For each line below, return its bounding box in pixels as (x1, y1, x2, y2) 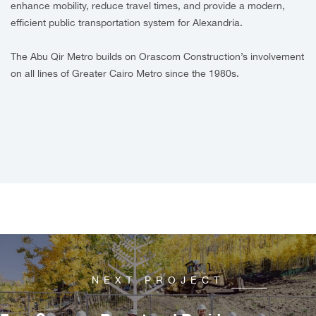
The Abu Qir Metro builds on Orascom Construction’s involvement (11, 50, 304, 62)
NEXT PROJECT (92, 274, 224, 286)
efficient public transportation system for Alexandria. (11, 16, 243, 28)
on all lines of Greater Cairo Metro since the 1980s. (11, 67, 239, 79)
